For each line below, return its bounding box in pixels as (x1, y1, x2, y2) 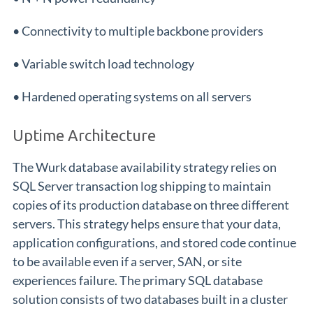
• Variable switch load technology (13, 56, 194, 71)
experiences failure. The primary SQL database (13, 272, 263, 288)
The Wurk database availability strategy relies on (13, 159, 277, 175)
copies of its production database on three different (13, 197, 289, 212)
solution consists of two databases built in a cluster (13, 291, 288, 307)
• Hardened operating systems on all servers (13, 89, 252, 104)
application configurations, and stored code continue (13, 235, 296, 250)
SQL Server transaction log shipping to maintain (13, 178, 271, 194)
